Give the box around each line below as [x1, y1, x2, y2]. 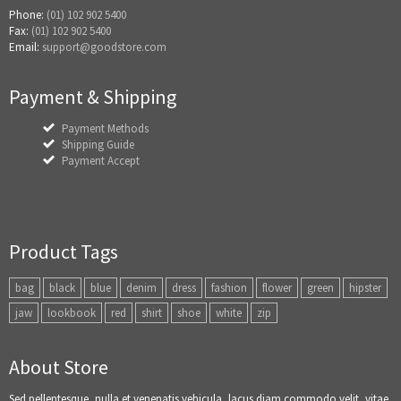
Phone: [9, 7, 47, 22]
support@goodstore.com [42, 39, 166, 55]
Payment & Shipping [9, 84, 176, 109]
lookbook [47, 305, 96, 320]
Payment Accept [62, 153, 140, 168]
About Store [9, 354, 108, 380]
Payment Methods [62, 121, 149, 136]
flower [262, 280, 292, 295]
